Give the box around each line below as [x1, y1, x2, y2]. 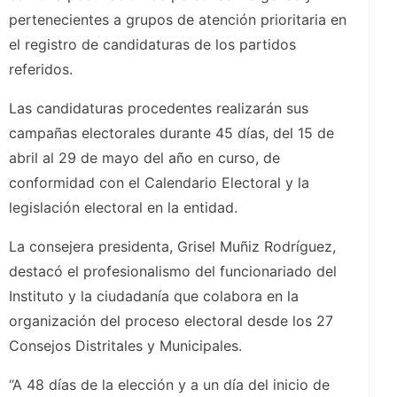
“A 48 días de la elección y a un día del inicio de [9, 376, 330, 394]
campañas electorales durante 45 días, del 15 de [9, 124, 334, 143]
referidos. [9, 60, 77, 79]
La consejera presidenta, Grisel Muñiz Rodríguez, [9, 237, 336, 256]
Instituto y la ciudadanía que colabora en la [9, 287, 299, 306]
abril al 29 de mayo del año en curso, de [9, 149, 280, 167]
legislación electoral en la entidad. [9, 198, 242, 217]
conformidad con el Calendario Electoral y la [9, 174, 309, 192]
